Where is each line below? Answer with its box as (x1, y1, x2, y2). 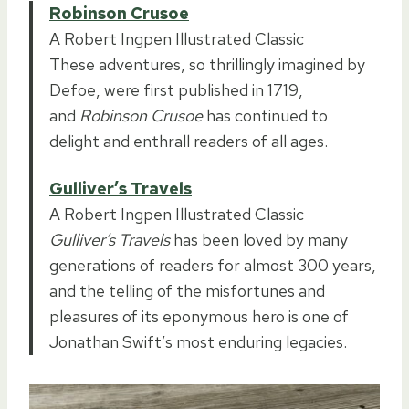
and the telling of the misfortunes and (49, 279, 325, 301)
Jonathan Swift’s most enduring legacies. (49, 330, 347, 352)
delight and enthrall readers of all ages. (49, 130, 328, 152)
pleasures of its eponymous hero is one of (49, 305, 349, 327)
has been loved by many (170, 228, 348, 250)
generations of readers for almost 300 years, (49, 254, 376, 276)
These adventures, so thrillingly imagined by (49, 53, 365, 75)
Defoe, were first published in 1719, (49, 79, 303, 100)
